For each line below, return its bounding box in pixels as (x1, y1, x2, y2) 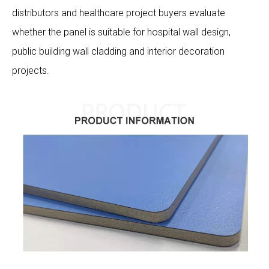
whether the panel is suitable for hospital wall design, (12, 26, 231, 38)
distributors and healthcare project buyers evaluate (12, 7, 225, 19)
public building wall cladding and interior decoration (12, 45, 225, 57)
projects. (12, 64, 49, 76)
